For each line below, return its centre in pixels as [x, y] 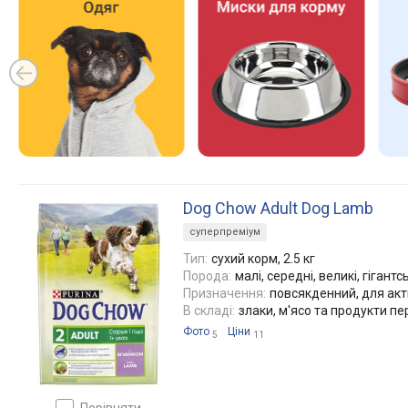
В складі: [209, 310]
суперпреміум [225, 231]
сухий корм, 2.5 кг [263, 258]
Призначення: [224, 293]
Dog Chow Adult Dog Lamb [278, 208]
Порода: [207, 275]
